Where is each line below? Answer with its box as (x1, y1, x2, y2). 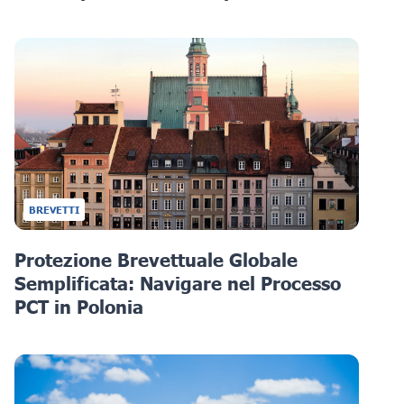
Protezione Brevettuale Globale (14, 248, 298, 271)
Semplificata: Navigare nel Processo (14, 271, 341, 294)
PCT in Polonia (14, 295, 143, 317)
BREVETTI (29, 203, 79, 216)
